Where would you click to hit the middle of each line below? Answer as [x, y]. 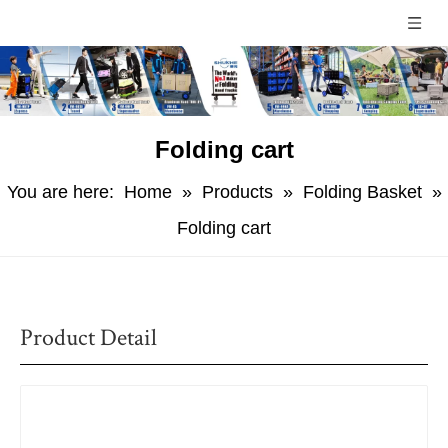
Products [237, 192]
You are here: [60, 192]
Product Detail [88, 337]
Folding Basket [362, 192]
